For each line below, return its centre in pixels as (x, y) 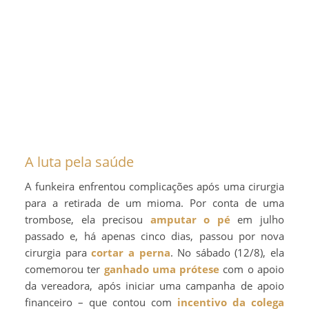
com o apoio (252, 269)
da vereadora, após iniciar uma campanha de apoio (154, 285)
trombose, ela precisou (88, 219)
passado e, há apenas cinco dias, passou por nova (154, 236)
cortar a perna (131, 252)
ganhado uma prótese (162, 269)
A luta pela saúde (79, 161)
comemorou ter (64, 269)
